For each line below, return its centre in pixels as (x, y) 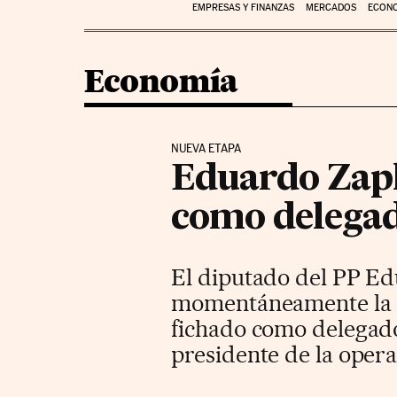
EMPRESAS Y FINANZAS (243, 8)
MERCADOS (331, 8)
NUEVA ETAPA (206, 148)
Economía (161, 80)
